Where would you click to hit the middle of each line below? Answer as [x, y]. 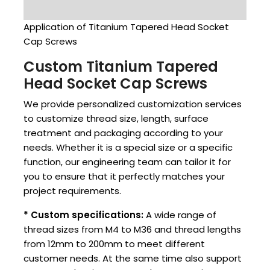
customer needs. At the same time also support [133, 259]
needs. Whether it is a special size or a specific [128, 148]
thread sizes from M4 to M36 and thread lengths [132, 230]
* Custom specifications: [83, 215]
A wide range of [180, 215]
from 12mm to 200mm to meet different [114, 244]
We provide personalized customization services [133, 104]
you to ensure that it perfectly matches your [124, 177]
